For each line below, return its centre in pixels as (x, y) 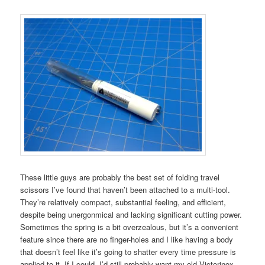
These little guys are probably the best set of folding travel (120, 177)
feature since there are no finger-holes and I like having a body (127, 240)
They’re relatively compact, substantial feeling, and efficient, (123, 202)
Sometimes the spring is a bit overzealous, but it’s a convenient (130, 227)
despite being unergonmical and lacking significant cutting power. (131, 215)
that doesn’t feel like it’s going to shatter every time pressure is (128, 252)
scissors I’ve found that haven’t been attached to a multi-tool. (125, 190)
